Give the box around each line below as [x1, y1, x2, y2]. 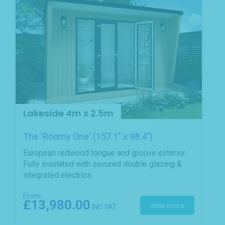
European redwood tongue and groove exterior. [23, 148, 186, 158]
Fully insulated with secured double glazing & [23, 159, 182, 169]
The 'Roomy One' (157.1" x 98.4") [23, 131, 153, 142]
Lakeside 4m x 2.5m [23, 107, 114, 120]
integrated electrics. [23, 170, 93, 180]
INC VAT [90, 202, 117, 211]
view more [150, 201, 184, 210]
